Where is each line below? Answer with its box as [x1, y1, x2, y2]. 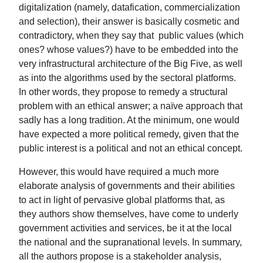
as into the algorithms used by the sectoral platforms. [19, 72, 236, 83]
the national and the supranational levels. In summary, [19, 236, 242, 247]
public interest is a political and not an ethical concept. [19, 142, 242, 153]
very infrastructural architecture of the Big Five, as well [19, 58, 242, 69]
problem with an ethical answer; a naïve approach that [19, 100, 242, 111]
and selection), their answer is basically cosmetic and [19, 15, 240, 26]
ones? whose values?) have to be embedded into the [19, 43, 238, 55]
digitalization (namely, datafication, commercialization [19, 1, 240, 12]
